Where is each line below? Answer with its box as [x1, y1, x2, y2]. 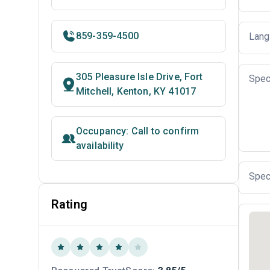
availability [76, 140, 124, 151]
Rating [51, 197, 87, 212]
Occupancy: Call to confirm [76, 125, 199, 137]
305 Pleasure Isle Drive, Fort [76, 71, 203, 83]
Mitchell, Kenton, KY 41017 [76, 86, 196, 97]
